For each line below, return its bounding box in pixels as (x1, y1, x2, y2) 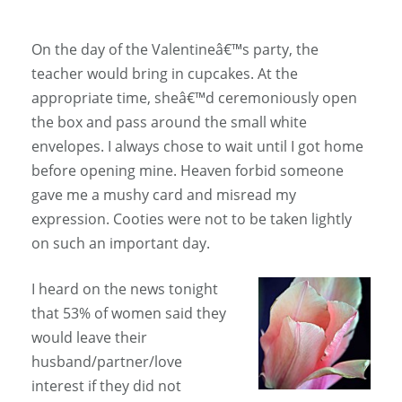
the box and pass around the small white (31, 112, 307, 133)
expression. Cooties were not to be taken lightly (31, 209, 352, 230)
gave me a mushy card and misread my (31, 185, 296, 205)
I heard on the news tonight (31, 279, 218, 300)
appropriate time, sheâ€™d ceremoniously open (31, 88, 357, 109)
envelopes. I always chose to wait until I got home (31, 136, 363, 157)
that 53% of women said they (31, 303, 226, 324)
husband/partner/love (31, 352, 182, 372)
